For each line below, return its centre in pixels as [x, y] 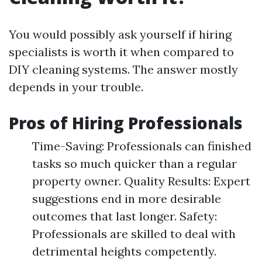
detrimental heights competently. [124, 251]
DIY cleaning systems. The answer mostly [123, 69]
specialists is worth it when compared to [121, 52]
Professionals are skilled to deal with [134, 234]
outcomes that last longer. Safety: [125, 216]
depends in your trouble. [76, 87]
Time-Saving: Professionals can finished [142, 146]
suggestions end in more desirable [127, 199]
